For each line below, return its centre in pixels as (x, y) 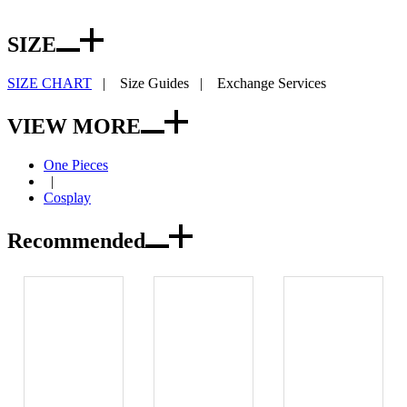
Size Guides (154, 83)
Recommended (76, 240)
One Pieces (76, 164)
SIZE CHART (50, 83)
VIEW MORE (74, 126)
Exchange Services (272, 83)
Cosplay (67, 197)
